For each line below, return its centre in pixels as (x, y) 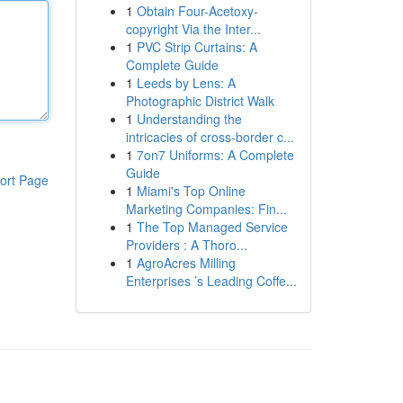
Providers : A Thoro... (186, 245)
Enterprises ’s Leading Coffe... (211, 281)
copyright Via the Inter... (193, 29)
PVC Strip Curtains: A (197, 47)
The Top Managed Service (212, 227)
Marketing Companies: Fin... (206, 209)
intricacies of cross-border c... (210, 137)
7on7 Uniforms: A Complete (215, 155)
